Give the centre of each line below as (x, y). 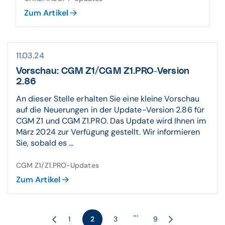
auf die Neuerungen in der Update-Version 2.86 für (110, 110)
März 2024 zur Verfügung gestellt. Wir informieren (108, 132)
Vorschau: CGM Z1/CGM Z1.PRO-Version (103, 71)
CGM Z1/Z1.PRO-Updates (58, 165)
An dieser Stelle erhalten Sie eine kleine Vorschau (108, 99)
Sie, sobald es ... (45, 143)
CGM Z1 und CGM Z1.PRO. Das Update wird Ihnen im (111, 121)
